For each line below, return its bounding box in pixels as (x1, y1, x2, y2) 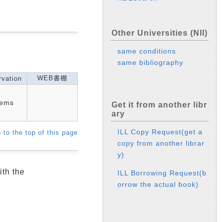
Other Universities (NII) (111, 29, 208, 38)
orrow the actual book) (117, 180, 199, 189)
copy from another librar (117, 139, 205, 147)
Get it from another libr (111, 100, 207, 109)
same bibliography (117, 58, 184, 67)
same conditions (117, 47, 176, 55)
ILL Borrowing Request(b (117, 169, 207, 177)
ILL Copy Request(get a (117, 127, 203, 136)
